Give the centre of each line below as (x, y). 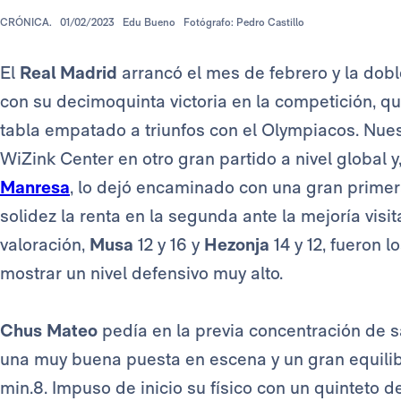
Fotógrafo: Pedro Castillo (244, 22)
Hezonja (239, 244)
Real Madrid (71, 72)
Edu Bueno (149, 22)
